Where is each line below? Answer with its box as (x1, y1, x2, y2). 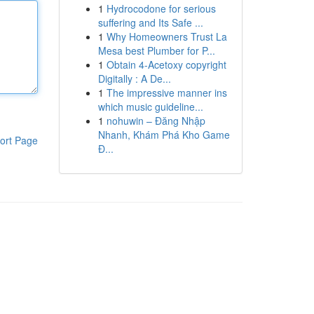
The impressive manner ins (106, 86, 227, 100)
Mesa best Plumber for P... (97, 43, 215, 57)
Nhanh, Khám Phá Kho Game (97, 128, 230, 142)
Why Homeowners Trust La (106, 29, 227, 43)
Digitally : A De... (97, 71, 171, 86)
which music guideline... (97, 100, 203, 114)
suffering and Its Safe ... (97, 15, 203, 29)
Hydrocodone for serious (106, 1, 216, 15)
